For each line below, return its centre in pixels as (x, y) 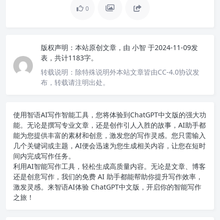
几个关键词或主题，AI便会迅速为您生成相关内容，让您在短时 (110, 146)
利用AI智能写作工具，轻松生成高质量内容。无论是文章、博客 (110, 166)
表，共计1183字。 (69, 58)
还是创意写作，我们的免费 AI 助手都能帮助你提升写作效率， (108, 177)
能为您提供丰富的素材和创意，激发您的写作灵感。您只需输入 (110, 136)
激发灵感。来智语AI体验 (51, 187)
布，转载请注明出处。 (75, 82)
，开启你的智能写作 (170, 187)
